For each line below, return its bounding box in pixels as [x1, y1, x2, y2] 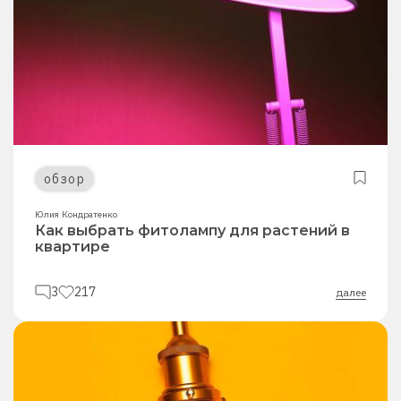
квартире [35, 238, 110, 255]
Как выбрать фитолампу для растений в [35, 222, 350, 239]
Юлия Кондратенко [35, 209, 118, 220]
